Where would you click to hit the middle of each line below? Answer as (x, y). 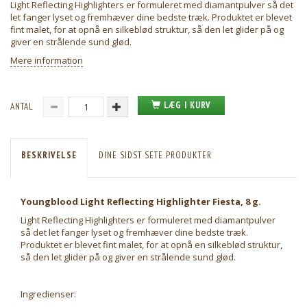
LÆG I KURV (187, 106)
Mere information (47, 61)
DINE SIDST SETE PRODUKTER (155, 156)
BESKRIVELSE (49, 156)
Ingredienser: (48, 294)
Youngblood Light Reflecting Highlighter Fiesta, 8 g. (141, 202)
